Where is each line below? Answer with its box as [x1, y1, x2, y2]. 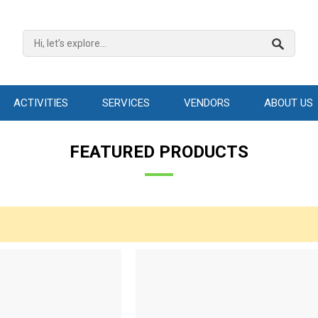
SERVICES [102, 97, 150, 109]
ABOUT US [264, 97, 313, 109]
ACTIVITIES [13, 97, 68, 109]
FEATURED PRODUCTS [70, 142, 248, 162]
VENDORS [184, 97, 230, 109]
